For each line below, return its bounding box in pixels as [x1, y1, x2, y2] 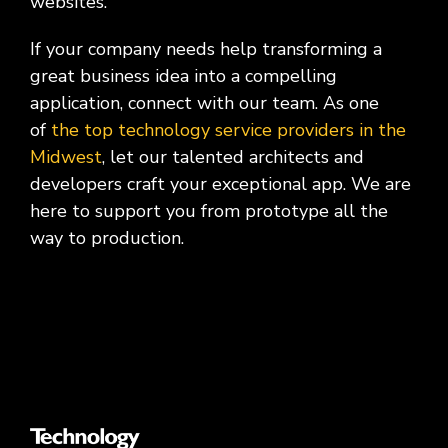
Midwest [30, 145, 102, 169]
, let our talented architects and [102, 145, 364, 169]
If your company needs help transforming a [30, 37, 382, 61]
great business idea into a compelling [30, 64, 337, 88]
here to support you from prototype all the [30, 199, 388, 223]
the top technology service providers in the [51, 118, 406, 142]
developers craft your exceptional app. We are [30, 172, 411, 196]
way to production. [30, 226, 194, 250]
